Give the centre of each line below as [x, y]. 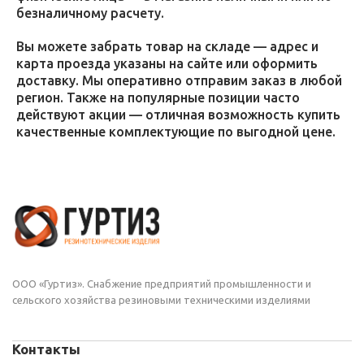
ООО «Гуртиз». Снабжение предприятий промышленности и [162, 284]
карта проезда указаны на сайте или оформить [167, 63]
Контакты [46, 349]
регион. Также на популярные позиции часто [158, 97]
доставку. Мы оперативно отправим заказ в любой [179, 80]
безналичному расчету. [90, 13]
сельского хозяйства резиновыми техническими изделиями [161, 300]
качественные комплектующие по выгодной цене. [176, 132]
